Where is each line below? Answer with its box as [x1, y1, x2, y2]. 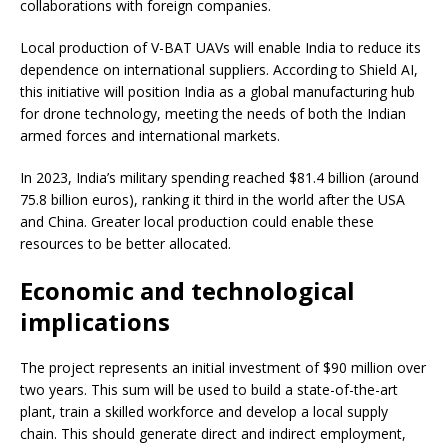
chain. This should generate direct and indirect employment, [20, 424, 406, 444]
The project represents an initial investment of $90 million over [20, 358, 426, 378]
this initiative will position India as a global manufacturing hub [20, 82, 415, 102]
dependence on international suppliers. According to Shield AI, [20, 60, 418, 80]
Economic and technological [20, 274, 355, 308]
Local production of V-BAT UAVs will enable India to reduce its [20, 38, 421, 58]
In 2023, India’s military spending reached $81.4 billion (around [20, 168, 419, 188]
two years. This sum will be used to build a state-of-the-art [20, 380, 398, 400]
